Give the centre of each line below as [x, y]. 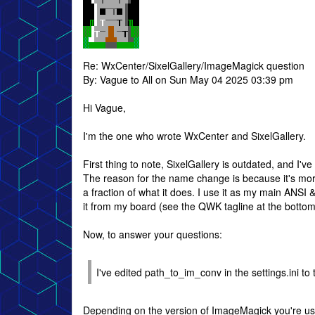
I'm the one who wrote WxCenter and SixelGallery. [194, 136]
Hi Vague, [104, 108]
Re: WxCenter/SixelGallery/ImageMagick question [194, 65]
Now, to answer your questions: [153, 234]
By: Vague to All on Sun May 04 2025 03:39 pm [188, 79]
